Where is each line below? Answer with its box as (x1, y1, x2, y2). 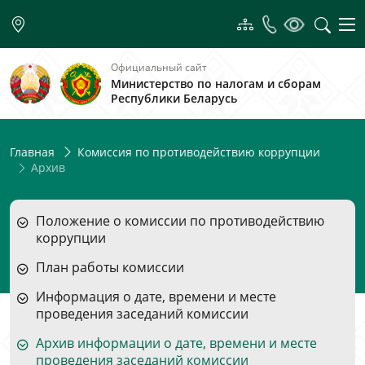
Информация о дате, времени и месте (36, 288, 276, 306)
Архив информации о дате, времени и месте (36, 334, 317, 352)
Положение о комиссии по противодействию (36, 212, 324, 230)
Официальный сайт (111, 60, 207, 74)
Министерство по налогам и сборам (111, 76, 321, 91)
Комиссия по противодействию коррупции (77, 144, 320, 160)
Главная (10, 144, 55, 160)
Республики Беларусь (111, 90, 237, 106)
